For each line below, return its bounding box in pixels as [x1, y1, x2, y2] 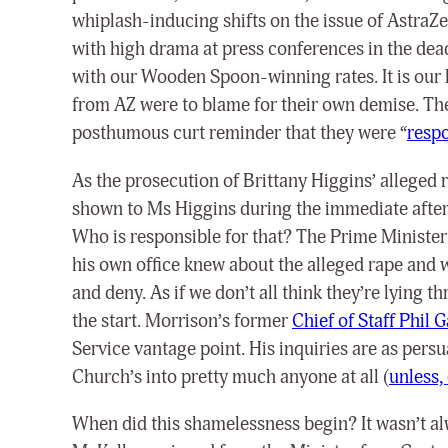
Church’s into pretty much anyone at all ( [72, 364, 389, 389]
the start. [72, 308, 145, 333]
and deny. [72, 280, 150, 305]
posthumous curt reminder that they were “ [72, 121, 407, 146]
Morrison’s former [145, 308, 292, 333]
